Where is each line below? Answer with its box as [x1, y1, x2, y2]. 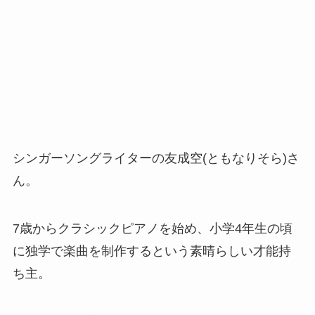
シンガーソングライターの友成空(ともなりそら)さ [12, 151, 300, 166]
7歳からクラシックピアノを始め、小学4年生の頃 [12, 221, 292, 236]
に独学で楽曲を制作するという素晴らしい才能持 [12, 244, 291, 259]
